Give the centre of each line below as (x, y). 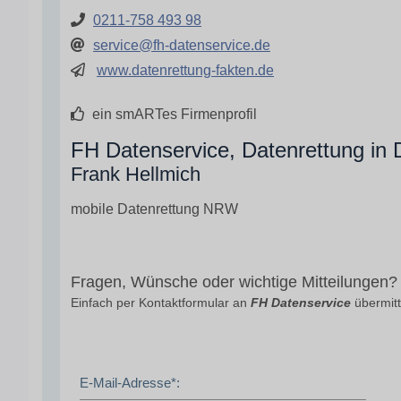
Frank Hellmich (136, 174)
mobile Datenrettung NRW (154, 209)
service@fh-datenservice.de (182, 45)
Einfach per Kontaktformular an (161, 302)
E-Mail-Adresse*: (130, 382)
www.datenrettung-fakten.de (185, 70)
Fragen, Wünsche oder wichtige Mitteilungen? (234, 282)
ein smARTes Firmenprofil (173, 114)
